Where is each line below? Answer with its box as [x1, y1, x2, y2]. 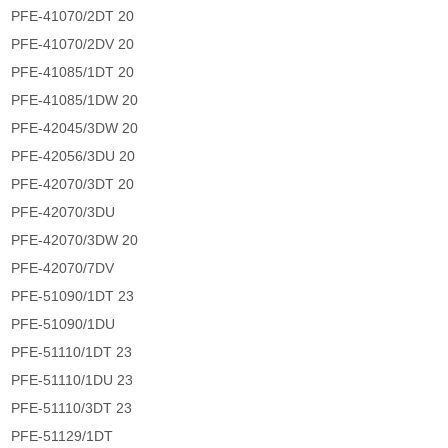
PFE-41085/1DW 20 [11, 92, 139, 109]
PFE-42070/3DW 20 [11, 232, 139, 249]
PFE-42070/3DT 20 [11, 176, 135, 193]
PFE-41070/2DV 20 [11, 36, 135, 53]
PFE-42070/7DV [11, 260, 115, 277]
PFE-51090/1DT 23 [11, 288, 135, 305]
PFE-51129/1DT [11, 428, 114, 445]
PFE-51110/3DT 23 [11, 400, 133, 417]
